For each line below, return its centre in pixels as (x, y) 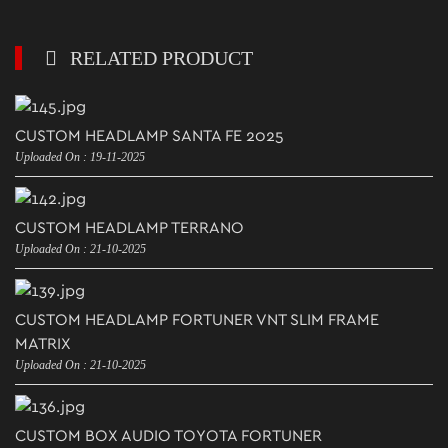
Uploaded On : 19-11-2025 (80, 157)
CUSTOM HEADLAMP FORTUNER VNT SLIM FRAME (197, 320)
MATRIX (43, 344)
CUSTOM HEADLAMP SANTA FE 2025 (149, 136)
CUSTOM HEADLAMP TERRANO (129, 228)
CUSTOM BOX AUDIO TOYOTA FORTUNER (168, 436)
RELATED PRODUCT (159, 58)
